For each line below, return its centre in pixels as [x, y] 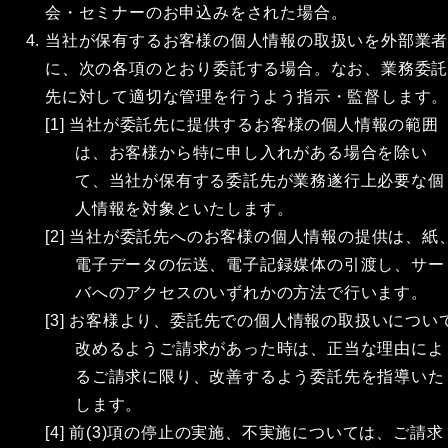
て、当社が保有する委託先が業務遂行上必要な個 [260, 180]
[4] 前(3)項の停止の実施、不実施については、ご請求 [244, 432]
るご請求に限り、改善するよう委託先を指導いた [260, 376]
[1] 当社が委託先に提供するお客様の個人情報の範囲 [242, 124]
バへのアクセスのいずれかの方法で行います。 [251, 292]
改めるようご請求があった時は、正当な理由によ [260, 348]
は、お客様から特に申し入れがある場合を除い [251, 152]
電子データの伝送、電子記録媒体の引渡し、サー [260, 264]
